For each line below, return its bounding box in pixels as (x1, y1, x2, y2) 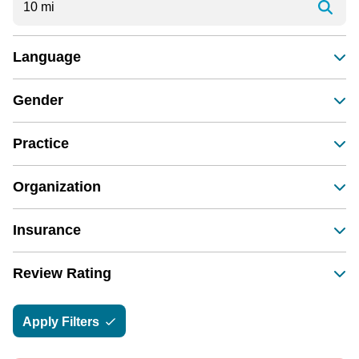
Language (13, 48, 81, 65)
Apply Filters (22, 313, 103, 329)
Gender (13, 91, 63, 108)
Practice (13, 135, 69, 151)
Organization (13, 178, 101, 195)
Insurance (13, 221, 81, 238)
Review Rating (13, 264, 111, 281)
